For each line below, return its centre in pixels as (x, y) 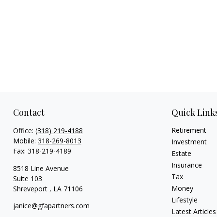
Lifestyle (185, 200)
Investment (189, 141)
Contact (29, 112)
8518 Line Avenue (41, 168)
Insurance (187, 165)
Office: (24, 130)
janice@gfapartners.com (51, 205)
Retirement (189, 130)
